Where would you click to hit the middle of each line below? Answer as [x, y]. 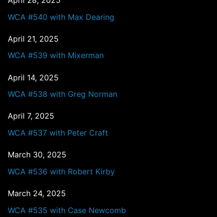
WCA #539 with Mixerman [56, 55]
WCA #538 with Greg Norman [62, 94]
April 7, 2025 [31, 116]
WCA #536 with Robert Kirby [61, 171]
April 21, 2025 [33, 39]
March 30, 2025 [37, 155]
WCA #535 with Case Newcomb [67, 210]
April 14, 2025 [33, 77]
